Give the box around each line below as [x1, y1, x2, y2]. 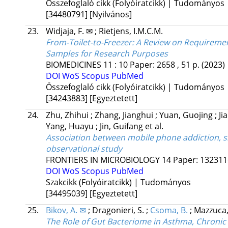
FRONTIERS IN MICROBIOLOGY [45, 154, 160, 166]
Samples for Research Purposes [45, 48, 168, 60]
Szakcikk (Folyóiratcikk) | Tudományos [45, 177, 191, 188]
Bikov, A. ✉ [45, 205, 86, 216]
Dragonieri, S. [92, 205, 146, 216]
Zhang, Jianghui [94, 109, 155, 121]
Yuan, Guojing [159, 109, 215, 121]
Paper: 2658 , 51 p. [129, 59, 202, 71]
